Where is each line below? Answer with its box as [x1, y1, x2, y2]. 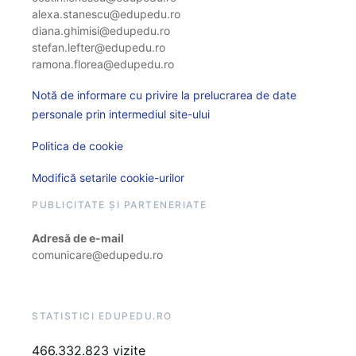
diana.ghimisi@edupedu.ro [32, 24, 170, 37]
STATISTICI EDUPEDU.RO [32, 310, 172, 322]
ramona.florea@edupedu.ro [32, 57, 174, 71]
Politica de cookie [32, 139, 123, 153]
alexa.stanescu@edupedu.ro [32, 7, 180, 21]
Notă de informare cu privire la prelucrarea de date [32, 88, 296, 102]
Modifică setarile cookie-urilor [32, 171, 184, 184]
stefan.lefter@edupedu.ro [32, 41, 165, 54]
